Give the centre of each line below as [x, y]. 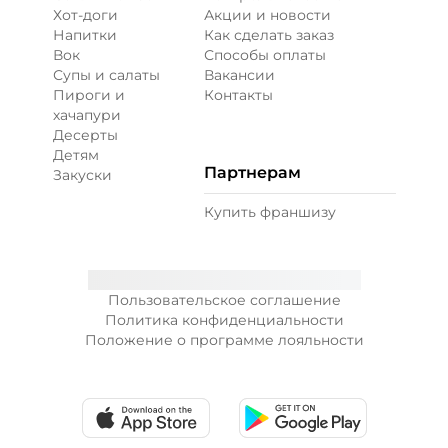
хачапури [86, 115]
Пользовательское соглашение [224, 300]
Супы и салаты [106, 75]
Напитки [84, 35]
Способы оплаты [264, 55]
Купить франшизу [269, 212]
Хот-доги [85, 15]
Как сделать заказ [268, 35]
